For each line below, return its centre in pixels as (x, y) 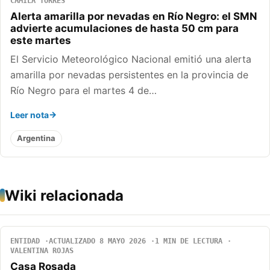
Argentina (36, 138)
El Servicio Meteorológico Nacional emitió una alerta (131, 59)
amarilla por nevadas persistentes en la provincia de (129, 74)
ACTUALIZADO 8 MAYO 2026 (97, 241)
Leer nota (30, 115)
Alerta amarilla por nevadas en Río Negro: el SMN (134, 16)
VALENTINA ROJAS (42, 250)
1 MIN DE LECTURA (189, 241)
